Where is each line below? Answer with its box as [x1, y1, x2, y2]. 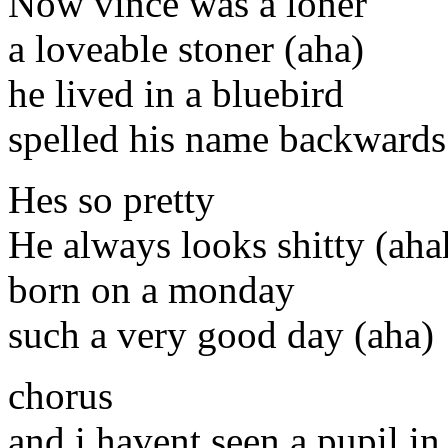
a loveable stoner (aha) [8, 26, 364, 70]
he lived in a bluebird [8, 71, 344, 115]
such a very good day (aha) [8, 312, 434, 356]
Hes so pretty [8, 177, 215, 221]
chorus [8, 373, 113, 417]
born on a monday [8, 267, 295, 311]
